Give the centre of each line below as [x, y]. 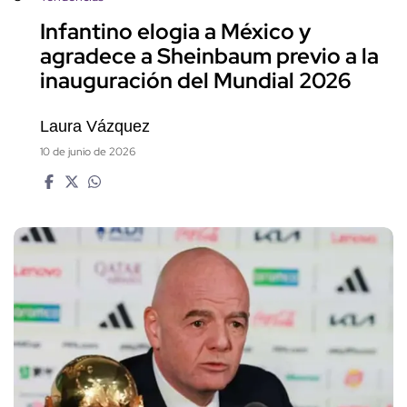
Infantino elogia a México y [175, 31]
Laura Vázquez [95, 126]
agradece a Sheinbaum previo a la [209, 55]
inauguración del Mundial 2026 [195, 80]
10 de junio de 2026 [88, 151]
